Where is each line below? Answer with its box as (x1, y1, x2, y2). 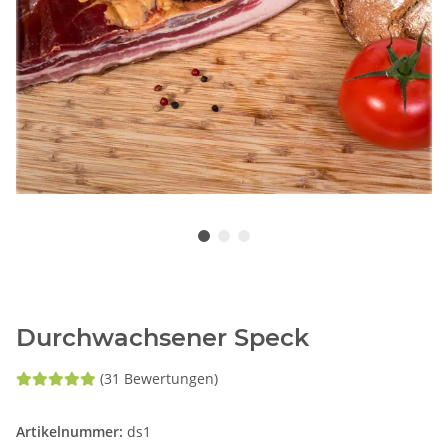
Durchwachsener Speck (16, 323, 309, 353)
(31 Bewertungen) (100, 369, 218, 389)
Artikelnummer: (16, 422, 127, 442)
